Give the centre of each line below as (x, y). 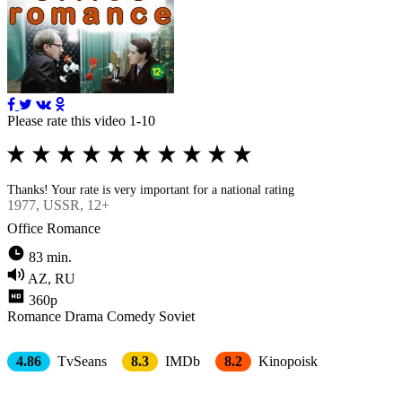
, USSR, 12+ (73, 205)
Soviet (177, 316)
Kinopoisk (286, 361)
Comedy (131, 316)
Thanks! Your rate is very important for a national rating (151, 189)
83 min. (50, 257)
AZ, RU (52, 278)
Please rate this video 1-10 (81, 120)
